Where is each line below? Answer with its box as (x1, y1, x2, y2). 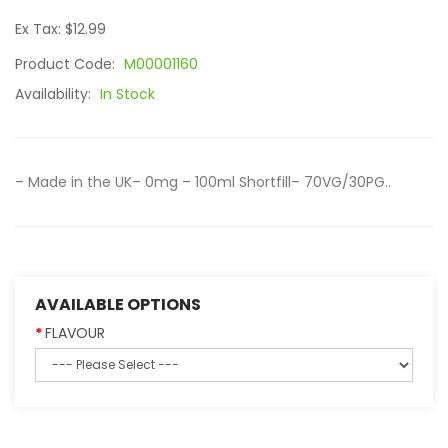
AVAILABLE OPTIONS (35, 293, 201, 316)
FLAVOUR (45, 323, 105, 343)
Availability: (15, 84, 95, 104)
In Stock (100, 84, 155, 104)
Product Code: (15, 54, 119, 74)
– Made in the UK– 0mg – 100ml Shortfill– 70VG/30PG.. (15, 172, 391, 192)
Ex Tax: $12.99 (15, 19, 106, 39)
